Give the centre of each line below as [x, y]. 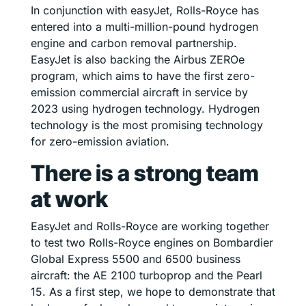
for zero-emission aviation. [100, 141]
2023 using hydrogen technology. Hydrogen [145, 108]
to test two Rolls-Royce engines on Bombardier [152, 242]
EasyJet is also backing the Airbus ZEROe [138, 59]
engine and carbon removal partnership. [134, 43]
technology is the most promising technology [147, 125]
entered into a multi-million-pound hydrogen [144, 26]
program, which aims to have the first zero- [143, 75]
